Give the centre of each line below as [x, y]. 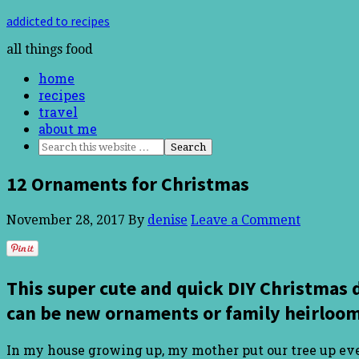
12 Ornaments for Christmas [128, 184]
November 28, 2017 [66, 220]
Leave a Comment [246, 220]
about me [68, 129]
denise [167, 220]
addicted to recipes [58, 21]
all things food [50, 49]
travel [58, 112]
